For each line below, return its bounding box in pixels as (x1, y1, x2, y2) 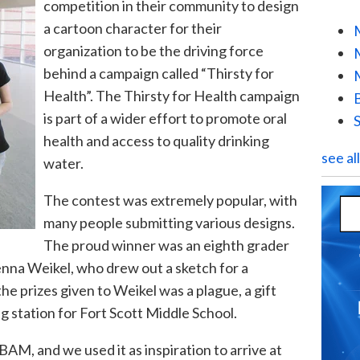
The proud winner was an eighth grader (43, 235, 289, 254)
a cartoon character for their (43, 18, 222, 37)
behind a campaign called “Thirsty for (43, 63, 274, 82)
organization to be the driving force (43, 41, 264, 59)
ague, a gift (207, 280, 276, 299)
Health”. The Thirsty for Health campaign (43, 86, 300, 104)
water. (43, 153, 84, 172)
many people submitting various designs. (43, 213, 295, 231)
